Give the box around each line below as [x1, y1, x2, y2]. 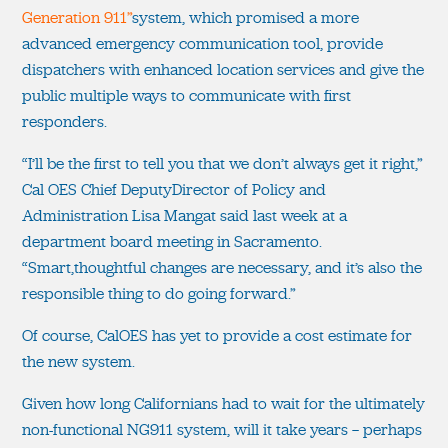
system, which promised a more [132, 6, 359, 28]
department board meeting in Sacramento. [22, 230, 322, 252]
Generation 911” [22, 6, 132, 28]
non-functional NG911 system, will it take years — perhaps [22, 418, 422, 440]
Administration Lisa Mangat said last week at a [22, 204, 347, 226]
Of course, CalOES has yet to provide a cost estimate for [22, 324, 412, 346]
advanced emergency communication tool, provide [22, 32, 383, 54]
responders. [22, 110, 107, 132]
